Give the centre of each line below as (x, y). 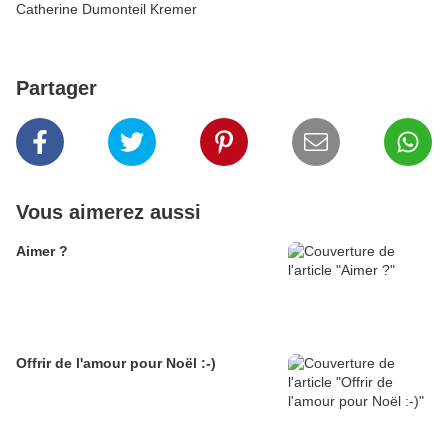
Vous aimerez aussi (108, 212)
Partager (56, 88)
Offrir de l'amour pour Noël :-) (116, 363)
